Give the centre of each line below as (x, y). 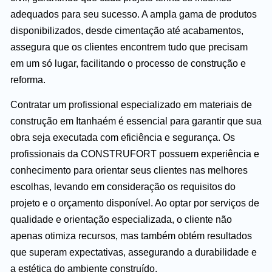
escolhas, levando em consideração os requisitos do (123, 187)
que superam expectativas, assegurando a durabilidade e (134, 253)
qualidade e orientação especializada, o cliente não (121, 220)
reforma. (28, 80)
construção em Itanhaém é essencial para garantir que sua (136, 121)
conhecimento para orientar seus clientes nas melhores (129, 171)
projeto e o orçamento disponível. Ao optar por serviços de (135, 203)
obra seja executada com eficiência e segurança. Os (123, 138)
